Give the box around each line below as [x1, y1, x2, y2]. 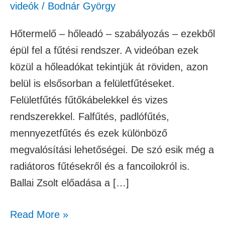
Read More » [10, 209, 68, 220]
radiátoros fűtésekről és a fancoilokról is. [10, 161, 190, 172]
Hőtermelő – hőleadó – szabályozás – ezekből [10, 28, 215, 40]
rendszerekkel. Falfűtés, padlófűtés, [10, 111, 169, 123]
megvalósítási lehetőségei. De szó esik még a [10, 144, 214, 156]
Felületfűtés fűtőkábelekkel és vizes [10, 94, 168, 106]
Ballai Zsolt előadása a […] [10, 177, 129, 189]
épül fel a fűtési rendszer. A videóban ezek [10, 45, 198, 56]
